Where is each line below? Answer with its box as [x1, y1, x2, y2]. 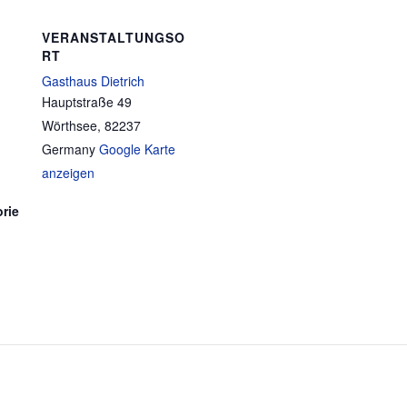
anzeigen [42, 164, 94, 182]
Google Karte [99, 140, 175, 158]
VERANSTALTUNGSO [42, 28, 185, 46]
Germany [42, 140, 95, 158]
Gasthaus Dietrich [42, 72, 144, 90]
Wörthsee [42, 116, 97, 134]
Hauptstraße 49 [42, 93, 132, 111]
